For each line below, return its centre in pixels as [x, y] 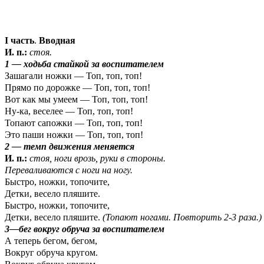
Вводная [57, 41]
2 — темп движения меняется [70, 147]
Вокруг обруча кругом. [51, 253]
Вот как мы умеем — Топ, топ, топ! [76, 100]
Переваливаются [39, 170]
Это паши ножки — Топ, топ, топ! [74, 135]
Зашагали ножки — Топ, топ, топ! [73, 76]
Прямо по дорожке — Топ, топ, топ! [77, 88]
